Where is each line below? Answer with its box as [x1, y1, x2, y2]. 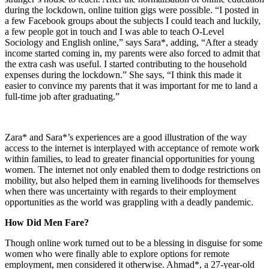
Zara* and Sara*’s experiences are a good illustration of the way [5, 131, 247, 142]
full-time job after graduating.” [5, 91, 119, 101]
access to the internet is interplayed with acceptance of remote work [5, 142, 259, 153]
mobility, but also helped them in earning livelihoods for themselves [5, 175, 259, 186]
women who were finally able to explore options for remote [5, 248, 229, 259]
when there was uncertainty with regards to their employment [5, 186, 236, 196]
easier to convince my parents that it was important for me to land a [5, 80, 258, 91]
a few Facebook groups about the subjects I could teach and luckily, [5, 15, 261, 26]
